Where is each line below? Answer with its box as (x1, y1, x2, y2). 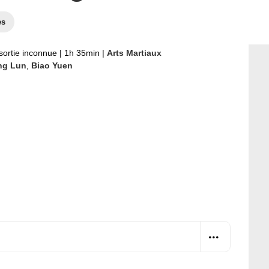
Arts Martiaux (107, 48, 162, 58)
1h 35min (62, 48, 102, 58)
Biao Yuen (31, 61, 73, 70)
